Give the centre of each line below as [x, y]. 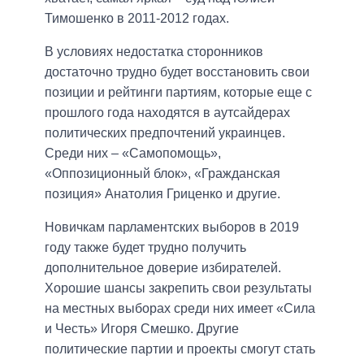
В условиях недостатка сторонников [154, 51]
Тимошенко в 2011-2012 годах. [137, 18]
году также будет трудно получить [145, 247]
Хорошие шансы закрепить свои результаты [178, 288]
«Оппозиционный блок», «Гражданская [162, 173]
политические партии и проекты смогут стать [180, 349]
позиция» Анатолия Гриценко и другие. [162, 193]
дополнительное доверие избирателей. [163, 267]
